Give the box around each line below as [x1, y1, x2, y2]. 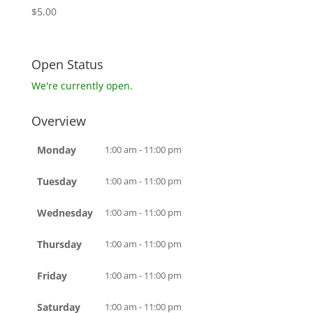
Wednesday [37, 206, 93, 220]
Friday [37, 269, 67, 283]
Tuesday [37, 175, 77, 189]
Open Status [31, 56, 103, 73]
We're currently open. [31, 79, 133, 93]
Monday [37, 143, 76, 157]
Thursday [37, 238, 82, 252]
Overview [31, 112, 86, 130]
